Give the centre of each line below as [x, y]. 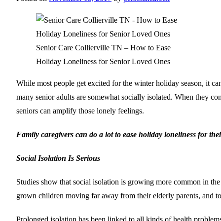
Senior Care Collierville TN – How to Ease [103, 47]
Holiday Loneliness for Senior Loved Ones [103, 61]
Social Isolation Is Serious [58, 158]
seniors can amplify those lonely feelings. [80, 110]
